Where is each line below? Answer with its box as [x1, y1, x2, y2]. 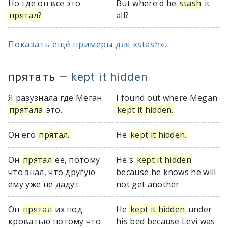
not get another [116, 179, 180, 190]
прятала [9, 104, 43, 116]
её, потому [52, 154, 100, 165]
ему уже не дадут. [8, 179, 81, 190]
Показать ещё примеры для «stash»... [8, 39, 170, 50]
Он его [8, 129, 38, 140]
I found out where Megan [116, 92, 218, 103]
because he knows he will [116, 166, 216, 178]
